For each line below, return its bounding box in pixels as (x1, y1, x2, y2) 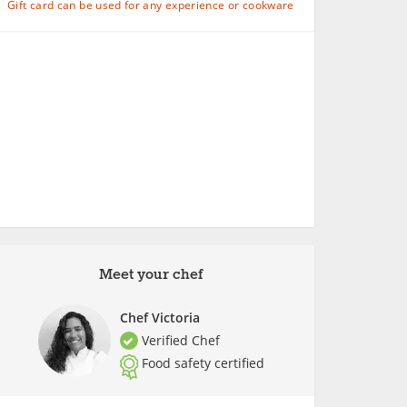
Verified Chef (137, 332, 220, 349)
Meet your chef (99, 265, 203, 284)
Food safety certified (141, 354, 264, 372)
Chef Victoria (119, 309, 200, 326)
